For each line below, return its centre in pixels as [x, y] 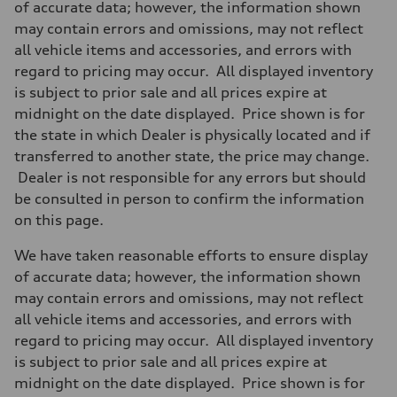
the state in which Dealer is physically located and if [192, 135]
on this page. [59, 220]
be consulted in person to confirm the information [189, 199]
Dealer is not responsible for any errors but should [190, 178]
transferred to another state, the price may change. [192, 156]
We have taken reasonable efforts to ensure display [191, 256]
